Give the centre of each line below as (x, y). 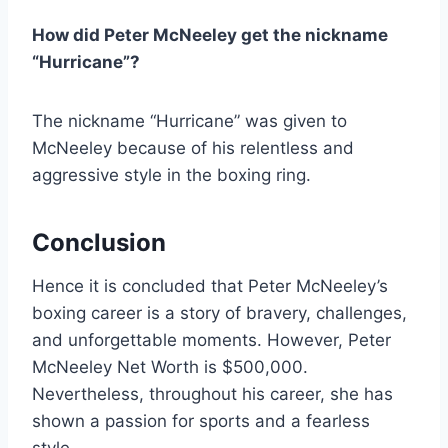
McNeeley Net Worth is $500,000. (170, 367)
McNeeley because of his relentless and (193, 148)
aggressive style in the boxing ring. (171, 175)
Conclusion (99, 243)
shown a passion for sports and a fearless (201, 421)
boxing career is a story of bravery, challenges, (219, 313)
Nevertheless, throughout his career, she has (212, 394)
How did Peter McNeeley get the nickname (210, 35)
